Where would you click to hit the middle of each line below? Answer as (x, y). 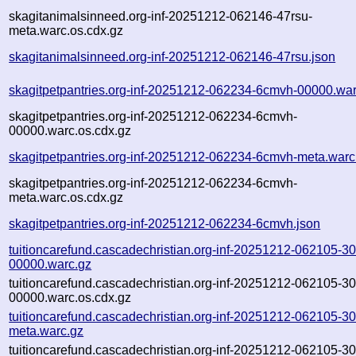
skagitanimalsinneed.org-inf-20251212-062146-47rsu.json (172, 56)
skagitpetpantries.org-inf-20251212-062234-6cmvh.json (165, 223)
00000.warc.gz (50, 264)
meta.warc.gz (46, 331)
